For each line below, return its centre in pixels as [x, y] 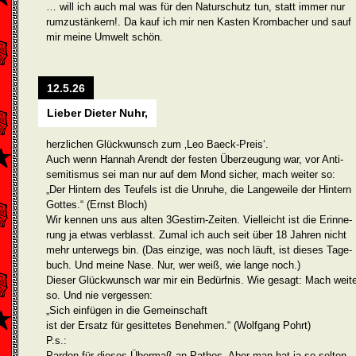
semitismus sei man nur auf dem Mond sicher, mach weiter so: [191, 174]
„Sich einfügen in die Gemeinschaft [127, 310]
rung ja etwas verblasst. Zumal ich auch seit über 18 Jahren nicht [196, 235]
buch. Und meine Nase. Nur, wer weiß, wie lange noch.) [173, 265]
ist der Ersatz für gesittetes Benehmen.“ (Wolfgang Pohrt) [178, 325]
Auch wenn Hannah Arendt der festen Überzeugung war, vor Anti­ [195, 159]
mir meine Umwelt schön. [104, 37]
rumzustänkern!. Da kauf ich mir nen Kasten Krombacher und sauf [199, 22]
